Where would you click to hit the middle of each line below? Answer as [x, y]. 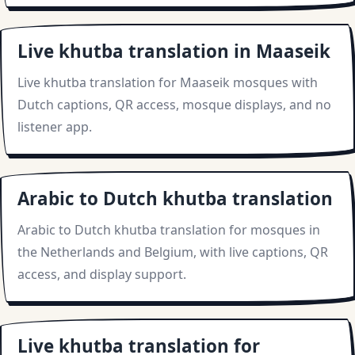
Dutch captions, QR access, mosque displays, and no [174, 105]
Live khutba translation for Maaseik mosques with [168, 83]
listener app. [55, 127]
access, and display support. [102, 275]
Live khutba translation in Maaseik [174, 52]
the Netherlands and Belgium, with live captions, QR [173, 252]
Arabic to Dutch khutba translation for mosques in [169, 230]
